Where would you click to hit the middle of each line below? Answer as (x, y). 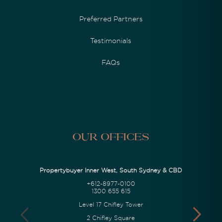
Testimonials (111, 40)
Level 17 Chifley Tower (111, 204)
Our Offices (111, 138)
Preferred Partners (111, 19)
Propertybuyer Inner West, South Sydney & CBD (111, 170)
